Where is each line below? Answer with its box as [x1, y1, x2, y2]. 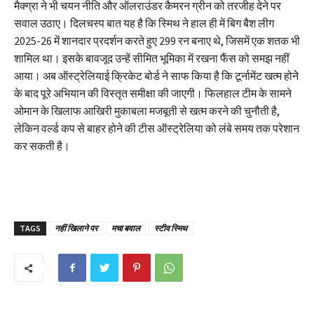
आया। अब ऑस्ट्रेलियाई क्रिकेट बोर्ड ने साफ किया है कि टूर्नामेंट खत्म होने [14, 69, 299, 83]
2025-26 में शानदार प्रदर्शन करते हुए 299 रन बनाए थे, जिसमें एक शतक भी [14, 34, 300, 48]
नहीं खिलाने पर [55, 223, 97, 234]
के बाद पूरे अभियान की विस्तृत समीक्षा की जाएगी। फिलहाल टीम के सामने [14, 86, 292, 101]
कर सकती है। [14, 139, 70, 153]
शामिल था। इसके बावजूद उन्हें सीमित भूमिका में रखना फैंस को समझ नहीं [14, 51, 289, 66]
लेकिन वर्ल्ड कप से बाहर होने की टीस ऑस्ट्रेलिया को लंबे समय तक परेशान [14, 121, 299, 136]
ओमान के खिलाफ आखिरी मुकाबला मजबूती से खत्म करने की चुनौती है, [14, 104, 280, 118]
